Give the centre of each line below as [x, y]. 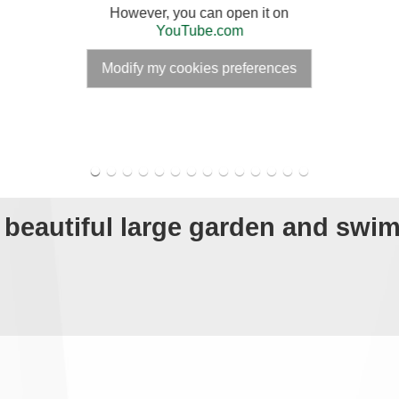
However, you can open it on [199, 13]
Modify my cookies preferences [199, 69]
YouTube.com [199, 31]
